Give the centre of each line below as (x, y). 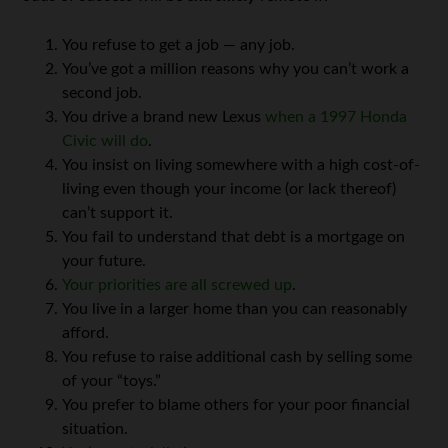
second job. (102, 93)
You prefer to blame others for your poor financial (236, 405)
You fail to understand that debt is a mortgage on (234, 237)
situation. (95, 429)
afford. (86, 333)
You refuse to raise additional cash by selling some (237, 357)
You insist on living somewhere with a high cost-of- (241, 165)
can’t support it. (118, 213)
